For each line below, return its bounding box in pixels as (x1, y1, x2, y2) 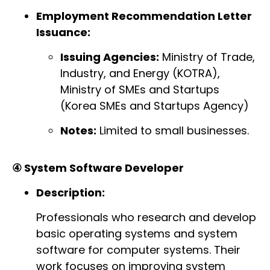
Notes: (60, 123, 96, 139)
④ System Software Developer (12, 160, 184, 175)
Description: (36, 185, 105, 201)
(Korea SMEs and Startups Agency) (60, 98, 249, 113)
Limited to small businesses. (96, 123, 249, 139)
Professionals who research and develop (36, 210, 256, 225)
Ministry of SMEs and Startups (60, 81, 219, 97)
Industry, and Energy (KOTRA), (60, 65, 220, 81)
